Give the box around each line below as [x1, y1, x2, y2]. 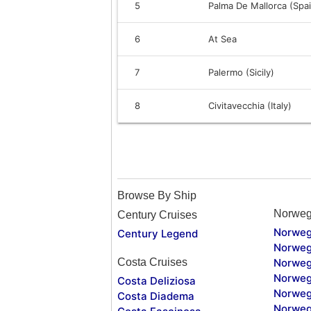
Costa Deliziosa [117, 274, 196, 287]
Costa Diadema [117, 289, 194, 303]
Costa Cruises [117, 255, 187, 268]
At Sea [208, 33, 237, 44]
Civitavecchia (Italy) [208, 99, 292, 111]
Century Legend [117, 226, 198, 240]
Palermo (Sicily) [208, 66, 274, 78]
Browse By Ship [117, 189, 196, 201]
